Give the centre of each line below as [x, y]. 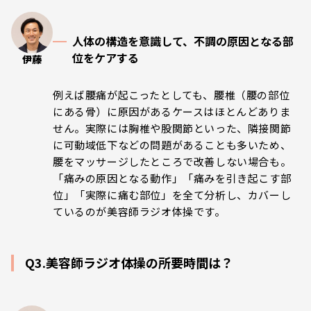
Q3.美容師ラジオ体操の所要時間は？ [129, 263]
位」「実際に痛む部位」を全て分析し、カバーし [172, 195]
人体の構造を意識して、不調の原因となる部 [183, 41]
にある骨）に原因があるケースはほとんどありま [172, 112]
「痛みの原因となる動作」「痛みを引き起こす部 [172, 178]
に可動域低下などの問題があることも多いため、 [172, 145]
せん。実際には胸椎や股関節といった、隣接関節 [172, 128]
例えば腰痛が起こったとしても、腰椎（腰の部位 [171, 95]
